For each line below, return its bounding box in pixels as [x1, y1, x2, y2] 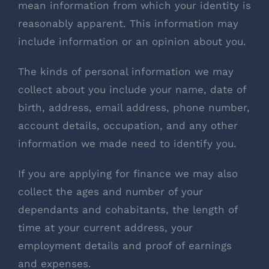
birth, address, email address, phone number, [18, 101, 250, 113]
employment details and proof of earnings [18, 239, 232, 252]
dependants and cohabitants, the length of [18, 203, 238, 216]
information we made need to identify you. [18, 137, 237, 150]
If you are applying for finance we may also [18, 167, 238, 180]
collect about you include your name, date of [18, 83, 246, 95]
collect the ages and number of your [18, 185, 203, 198]
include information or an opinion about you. [18, 35, 246, 47]
